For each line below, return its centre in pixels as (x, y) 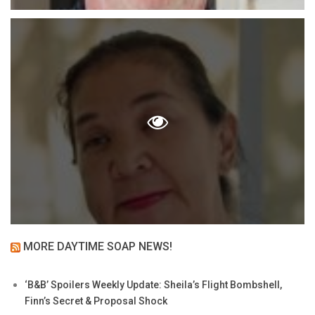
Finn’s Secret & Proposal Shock (96, 301)
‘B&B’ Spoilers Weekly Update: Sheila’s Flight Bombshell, (153, 284)
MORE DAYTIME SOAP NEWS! (98, 246)
